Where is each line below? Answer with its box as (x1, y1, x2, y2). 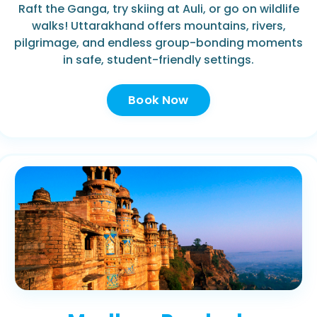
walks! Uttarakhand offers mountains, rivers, (31, 18, 286, 35)
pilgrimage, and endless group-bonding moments (14, 35, 303, 52)
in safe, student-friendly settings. (63, 52, 254, 69)
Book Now (128, 92, 189, 109)
